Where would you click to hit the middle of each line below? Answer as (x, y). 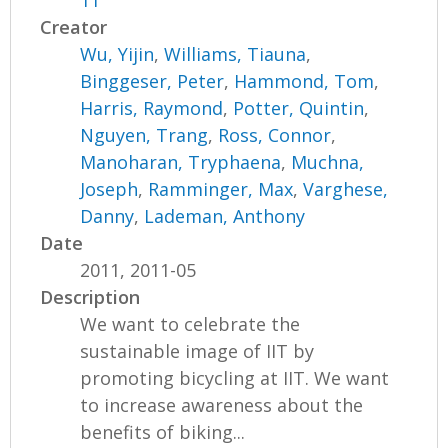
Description (90, 297)
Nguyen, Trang (144, 135)
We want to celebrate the (190, 324)
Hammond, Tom (304, 81)
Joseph (109, 189)
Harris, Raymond (152, 108)
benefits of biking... (163, 432)
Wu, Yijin (117, 54)
